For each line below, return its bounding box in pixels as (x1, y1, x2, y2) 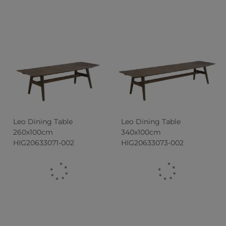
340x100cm (121, 127, 161, 137)
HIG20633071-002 (13, 138, 75, 147)
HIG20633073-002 (121, 138, 184, 147)
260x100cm (13, 127, 53, 137)
